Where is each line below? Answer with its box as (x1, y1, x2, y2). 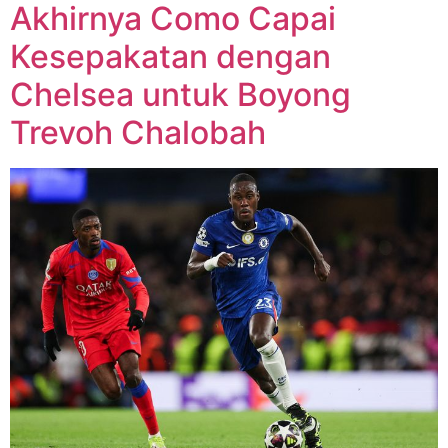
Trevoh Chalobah (10, 112, 266, 152)
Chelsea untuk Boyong (10, 74, 351, 114)
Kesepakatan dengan (10, 36, 331, 76)
